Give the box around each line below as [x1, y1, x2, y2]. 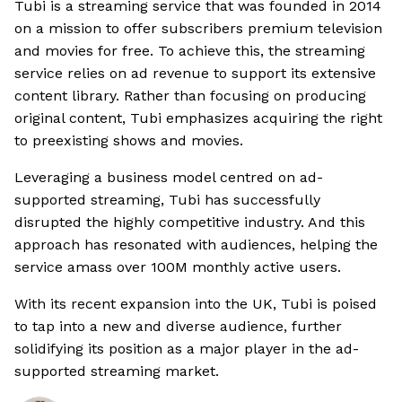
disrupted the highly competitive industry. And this [14, 214, 365, 232]
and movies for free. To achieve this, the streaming [14, 42, 365, 60]
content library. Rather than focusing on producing [14, 87, 366, 105]
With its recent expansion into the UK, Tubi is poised [14, 295, 377, 313]
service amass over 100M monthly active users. [14, 258, 341, 276]
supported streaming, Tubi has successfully [14, 191, 320, 209]
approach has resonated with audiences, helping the [14, 236, 378, 254]
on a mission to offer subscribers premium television [14, 20, 382, 38]
